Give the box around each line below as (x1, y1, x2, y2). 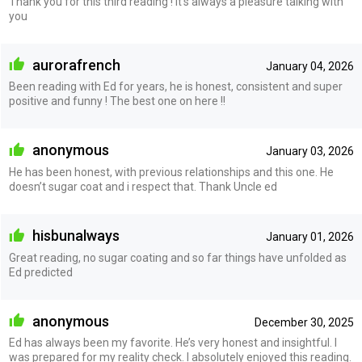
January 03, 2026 (265, 145, 354, 158)
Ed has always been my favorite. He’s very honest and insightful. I (8, 336, 337, 350)
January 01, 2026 (265, 230, 354, 243)
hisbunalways (28, 227, 120, 244)
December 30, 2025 (254, 315, 354, 329)
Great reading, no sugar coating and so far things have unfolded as (8, 250, 347, 264)
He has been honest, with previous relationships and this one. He (8, 166, 334, 179)
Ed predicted (8, 265, 73, 279)
